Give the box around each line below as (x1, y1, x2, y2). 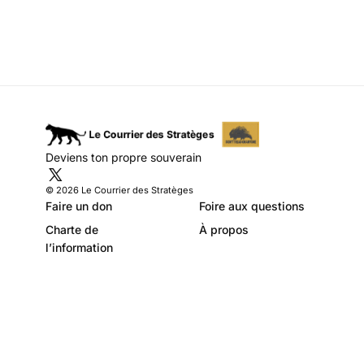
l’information (45, 240, 113, 254)
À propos (199, 222, 249, 236)
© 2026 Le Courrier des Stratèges (45, 184, 193, 196)
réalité (154, 38, 209, 61)
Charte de (45, 222, 98, 236)
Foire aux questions (199, 198, 305, 213)
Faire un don (45, 198, 112, 213)
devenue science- (154, 14, 302, 37)
